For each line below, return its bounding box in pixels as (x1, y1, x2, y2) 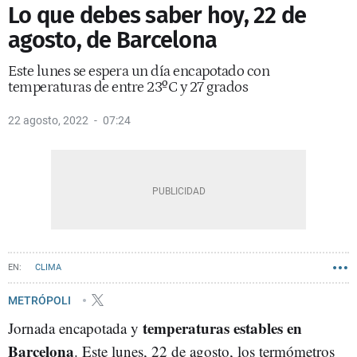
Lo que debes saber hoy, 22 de (8, 2, 307, 29)
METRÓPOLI (8, 293, 73, 307)
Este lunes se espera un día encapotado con (8, 63, 269, 80)
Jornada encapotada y (8, 318, 143, 338)
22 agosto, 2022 (8, 114, 88, 127)
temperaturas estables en (143, 317, 302, 339)
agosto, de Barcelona (8, 26, 217, 54)
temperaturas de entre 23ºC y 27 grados (8, 79, 248, 96)
